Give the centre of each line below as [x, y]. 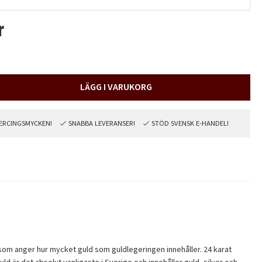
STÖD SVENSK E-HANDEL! [190, 123]
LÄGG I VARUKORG [116, 87]
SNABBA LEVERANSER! [102, 123]
